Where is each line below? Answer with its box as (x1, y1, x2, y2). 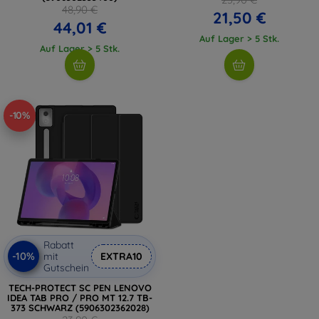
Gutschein (43, 261, 89, 274)
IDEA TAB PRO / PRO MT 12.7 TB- (7, 291, 152, 303)
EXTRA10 (100, 249, 142, 263)
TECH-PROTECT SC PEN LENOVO (8, 281, 152, 293)
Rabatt (43, 238, 74, 251)
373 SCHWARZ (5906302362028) (10, 301, 150, 313)
